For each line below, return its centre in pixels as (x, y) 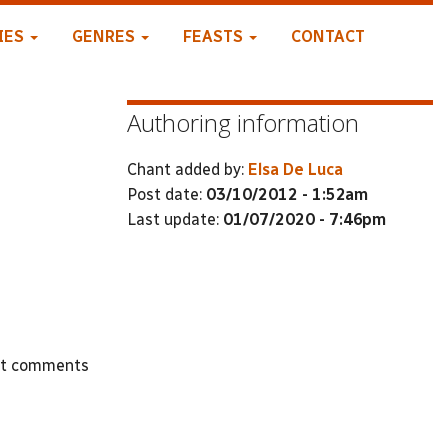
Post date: (166, 194)
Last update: (175, 219)
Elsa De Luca (295, 169)
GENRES (105, 36)
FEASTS (214, 36)
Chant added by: (187, 169)
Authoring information (243, 122)
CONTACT (327, 36)
